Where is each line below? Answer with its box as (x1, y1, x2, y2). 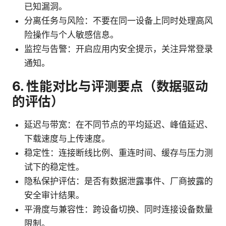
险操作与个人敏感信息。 (24, 30, 119, 40)
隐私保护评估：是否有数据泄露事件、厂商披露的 (24, 176, 213, 187)
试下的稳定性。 (24, 162, 84, 173)
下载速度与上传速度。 (24, 134, 110, 144)
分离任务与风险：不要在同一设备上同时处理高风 (24, 16, 213, 26)
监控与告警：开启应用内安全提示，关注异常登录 (24, 44, 213, 54)
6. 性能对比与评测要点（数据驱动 (12, 78, 208, 94)
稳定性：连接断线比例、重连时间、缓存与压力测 (24, 148, 213, 158)
